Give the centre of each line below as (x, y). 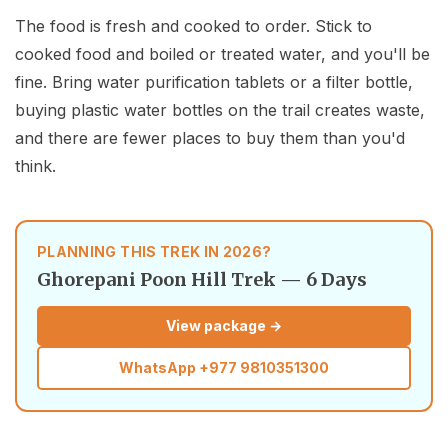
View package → (223, 326)
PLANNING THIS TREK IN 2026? (154, 252)
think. (35, 166)
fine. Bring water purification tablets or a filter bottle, (214, 82)
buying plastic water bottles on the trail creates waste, (220, 110)
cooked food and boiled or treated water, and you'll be (222, 54)
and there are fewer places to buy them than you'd (210, 138)
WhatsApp (158, 368)
